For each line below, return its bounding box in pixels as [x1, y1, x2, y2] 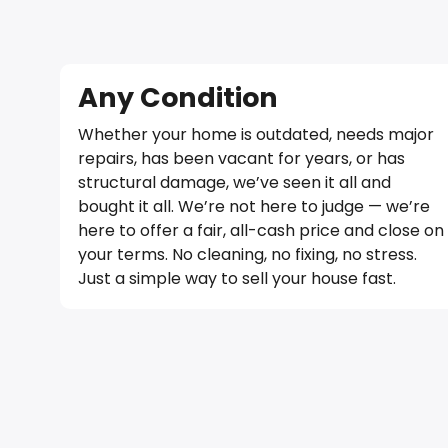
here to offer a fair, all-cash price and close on [78, 218, 444, 242]
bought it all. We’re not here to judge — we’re [78, 194, 430, 218]
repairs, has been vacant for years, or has [78, 146, 405, 170]
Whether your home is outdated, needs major [78, 122, 434, 146]
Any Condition [78, 78, 278, 116]
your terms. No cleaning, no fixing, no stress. [78, 242, 417, 266]
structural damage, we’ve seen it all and [78, 170, 391, 194]
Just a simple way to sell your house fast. [78, 266, 396, 290]
